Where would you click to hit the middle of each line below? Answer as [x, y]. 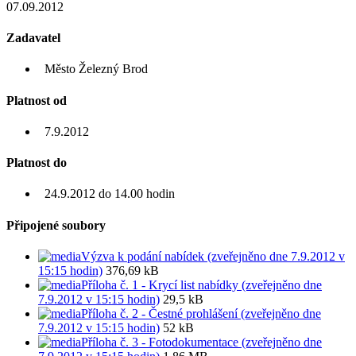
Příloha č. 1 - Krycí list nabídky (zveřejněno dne [201, 284]
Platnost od [37, 100]
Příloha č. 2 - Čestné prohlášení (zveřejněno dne [201, 313]
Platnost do [37, 163]
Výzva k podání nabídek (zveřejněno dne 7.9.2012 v [213, 256]
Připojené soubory [56, 225]
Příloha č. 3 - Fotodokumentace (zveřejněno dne [201, 342]
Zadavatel [33, 38]
